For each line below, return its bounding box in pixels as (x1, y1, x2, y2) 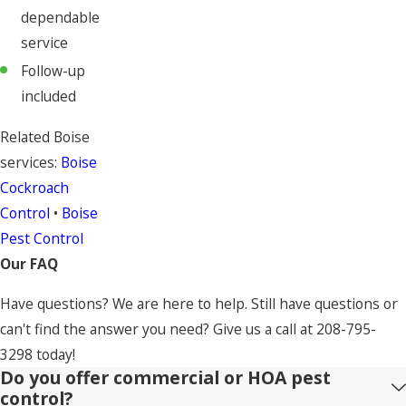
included (21, 86, 77, 106)
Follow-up (21, 61, 86, 81)
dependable (21, 6, 101, 27)
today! (33, 343, 75, 364)
